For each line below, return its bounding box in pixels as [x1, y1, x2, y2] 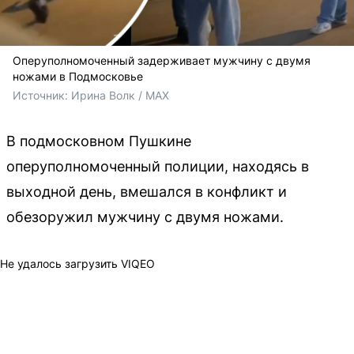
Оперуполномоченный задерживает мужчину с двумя [13, 53, 311, 67]
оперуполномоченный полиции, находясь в [6, 157, 309, 175]
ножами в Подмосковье [13, 69, 143, 83]
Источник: [13, 88, 71, 102]
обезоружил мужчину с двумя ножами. [6, 208, 284, 225]
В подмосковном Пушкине [6, 132, 191, 149]
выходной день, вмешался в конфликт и [6, 183, 287, 200]
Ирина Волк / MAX [71, 88, 169, 102]
